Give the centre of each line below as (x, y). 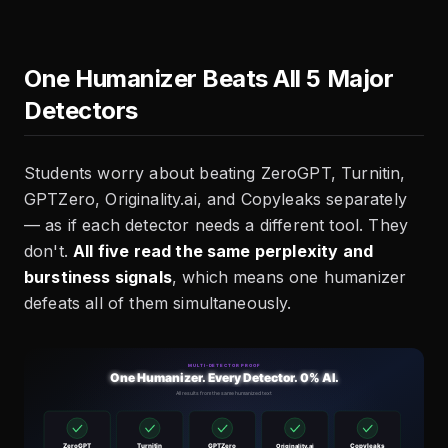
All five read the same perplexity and (223, 251)
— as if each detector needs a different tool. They (216, 225)
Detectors (81, 111)
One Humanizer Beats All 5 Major (209, 79)
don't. (49, 251)
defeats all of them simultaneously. (158, 303)
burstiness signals (98, 277)
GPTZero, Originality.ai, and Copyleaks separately (215, 199)
